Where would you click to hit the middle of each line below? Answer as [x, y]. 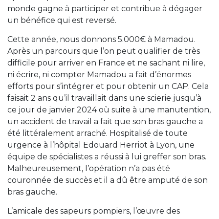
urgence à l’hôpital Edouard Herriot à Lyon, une [101, 145]
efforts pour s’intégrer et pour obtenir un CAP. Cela [108, 86]
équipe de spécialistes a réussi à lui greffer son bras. [107, 157]
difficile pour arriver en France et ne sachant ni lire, [106, 63]
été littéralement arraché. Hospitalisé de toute [98, 133]
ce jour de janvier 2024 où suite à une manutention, [109, 110]
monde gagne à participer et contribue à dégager [105, 9]
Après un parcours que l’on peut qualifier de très [104, 51]
